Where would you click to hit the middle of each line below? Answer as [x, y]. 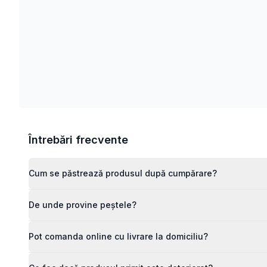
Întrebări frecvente [78, 140]
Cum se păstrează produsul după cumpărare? [123, 173]
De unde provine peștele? [83, 205]
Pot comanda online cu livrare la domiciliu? [118, 236]
